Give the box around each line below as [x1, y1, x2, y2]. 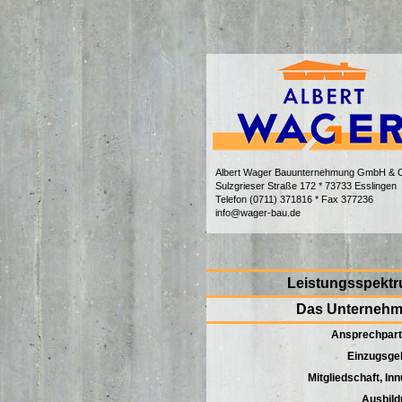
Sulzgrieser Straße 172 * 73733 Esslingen [215, 180, 397, 191]
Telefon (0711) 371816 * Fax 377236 [215, 194, 373, 205]
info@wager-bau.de [215, 207, 301, 218]
